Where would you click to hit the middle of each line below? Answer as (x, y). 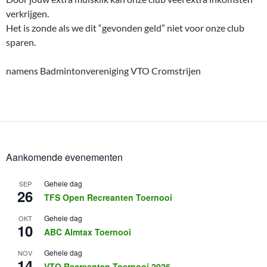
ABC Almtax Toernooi (88, 232)
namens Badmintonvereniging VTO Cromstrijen (103, 70)
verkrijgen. (27, 13)
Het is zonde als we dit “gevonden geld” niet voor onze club (125, 27)
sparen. (21, 42)
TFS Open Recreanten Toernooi (108, 197)
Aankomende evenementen (64, 157)
